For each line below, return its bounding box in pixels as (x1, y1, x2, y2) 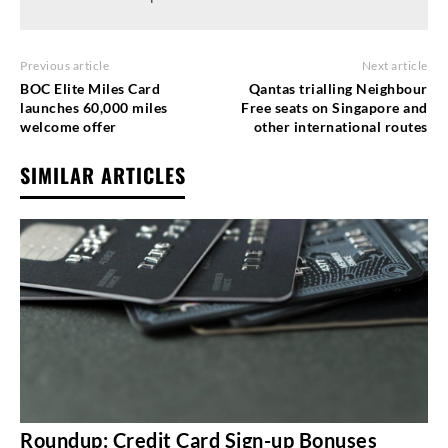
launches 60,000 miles (20, 98, 168, 116)
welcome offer (20, 117, 117, 135)
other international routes (253, 117, 428, 135)
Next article (361, 57, 428, 73)
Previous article (20, 57, 109, 73)
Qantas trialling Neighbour (248, 79, 428, 97)
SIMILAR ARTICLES (20, 159, 186, 190)
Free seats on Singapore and (241, 98, 428, 116)
